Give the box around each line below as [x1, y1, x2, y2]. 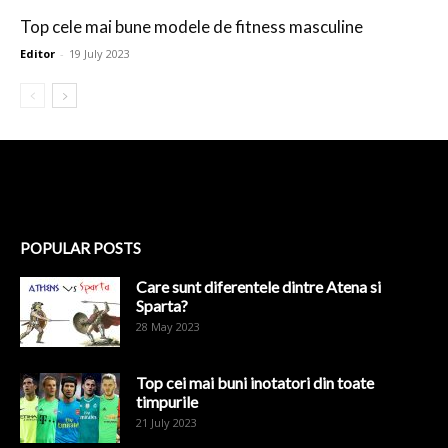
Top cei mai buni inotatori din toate [136, 373, 374, 393]
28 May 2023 [136, 319, 200, 335]
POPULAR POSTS [20, 239, 141, 258]
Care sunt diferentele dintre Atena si [136, 277, 381, 297]
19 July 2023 [69, 46, 130, 62]
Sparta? [136, 296, 188, 316]
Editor [20, 46, 55, 62]
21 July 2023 [136, 415, 197, 431]
